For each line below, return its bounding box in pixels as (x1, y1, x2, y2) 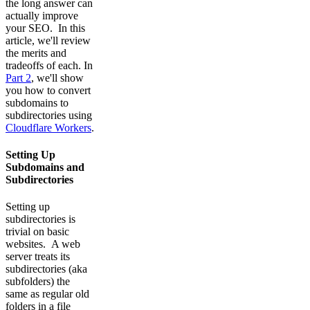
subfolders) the (6, 275, 70, 288)
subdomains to (6, 96, 69, 109)
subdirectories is (6, 213, 75, 226)
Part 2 (6, 71, 31, 84)
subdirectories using (6, 109, 92, 121)
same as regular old (6, 288, 89, 300)
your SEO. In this (6, 21, 85, 34)
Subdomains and (6, 161, 84, 174)
